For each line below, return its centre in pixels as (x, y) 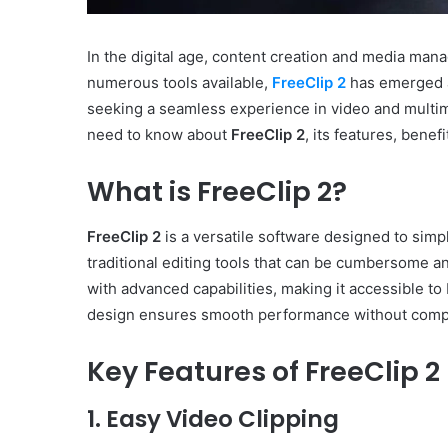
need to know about (159, 135)
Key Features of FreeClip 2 (263, 371)
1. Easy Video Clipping (213, 419)
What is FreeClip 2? (217, 192)
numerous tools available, (179, 83)
